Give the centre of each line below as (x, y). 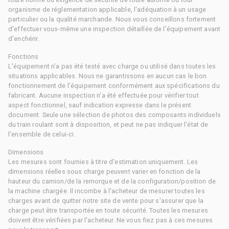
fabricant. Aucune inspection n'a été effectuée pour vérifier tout (104, 95)
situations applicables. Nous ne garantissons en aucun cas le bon (108, 76)
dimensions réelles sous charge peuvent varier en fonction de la (105, 171)
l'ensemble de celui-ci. (42, 134)
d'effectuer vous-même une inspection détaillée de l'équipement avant (114, 29)
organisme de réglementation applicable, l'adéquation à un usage (107, 9)
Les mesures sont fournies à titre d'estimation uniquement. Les (103, 162)
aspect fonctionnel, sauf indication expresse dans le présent (100, 105)
